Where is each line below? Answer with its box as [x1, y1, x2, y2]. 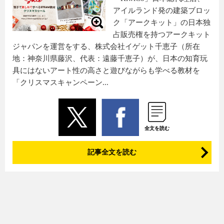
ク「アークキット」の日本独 [112, 18, 210, 26]
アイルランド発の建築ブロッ [112, 6, 210, 14]
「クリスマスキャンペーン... [12, 78, 108, 86]
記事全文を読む [87, 148, 136, 156]
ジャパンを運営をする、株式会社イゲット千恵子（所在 [12, 42, 200, 50]
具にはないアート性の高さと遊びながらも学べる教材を [12, 66, 200, 74]
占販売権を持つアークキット [112, 30, 210, 38]
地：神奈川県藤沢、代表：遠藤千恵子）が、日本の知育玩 [12, 54, 207, 62]
